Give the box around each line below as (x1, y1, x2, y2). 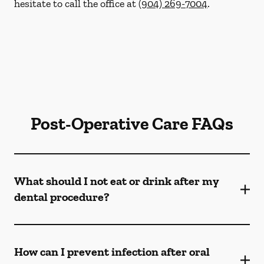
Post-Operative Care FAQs (31, 113, 233, 134)
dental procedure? (14, 190, 110, 204)
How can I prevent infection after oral (14, 245, 210, 259)
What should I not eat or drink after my (14, 174, 219, 188)
